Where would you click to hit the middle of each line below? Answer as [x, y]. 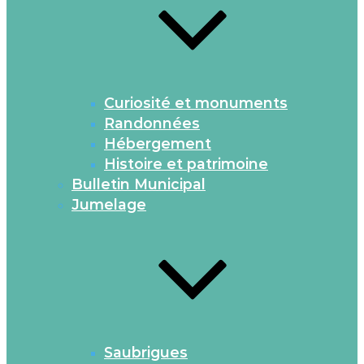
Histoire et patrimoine [186, 164]
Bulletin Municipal [139, 184]
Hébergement [158, 143]
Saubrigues [146, 352]
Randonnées [152, 123]
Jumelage [109, 204]
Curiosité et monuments [196, 103]
